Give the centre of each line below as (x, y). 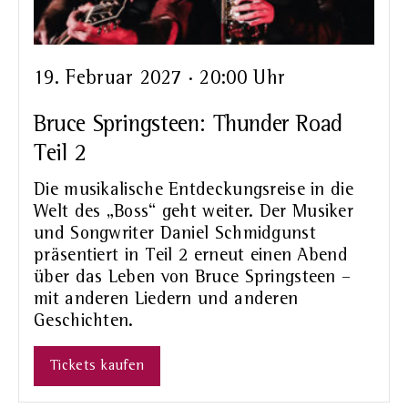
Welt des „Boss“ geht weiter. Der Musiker (194, 212)
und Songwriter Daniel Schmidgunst (175, 234)
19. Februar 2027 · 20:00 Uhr (160, 79)
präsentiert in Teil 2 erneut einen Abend (191, 255)
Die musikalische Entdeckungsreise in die (194, 190)
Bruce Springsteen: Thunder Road (188, 124)
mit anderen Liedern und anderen (166, 299)
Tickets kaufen (97, 366)
